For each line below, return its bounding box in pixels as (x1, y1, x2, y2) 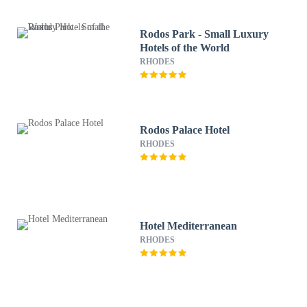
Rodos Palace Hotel (140, 124, 230, 136)
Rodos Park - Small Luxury (140, 28, 269, 40)
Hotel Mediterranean (140, 220, 238, 232)
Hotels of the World (140, 42, 230, 53)
